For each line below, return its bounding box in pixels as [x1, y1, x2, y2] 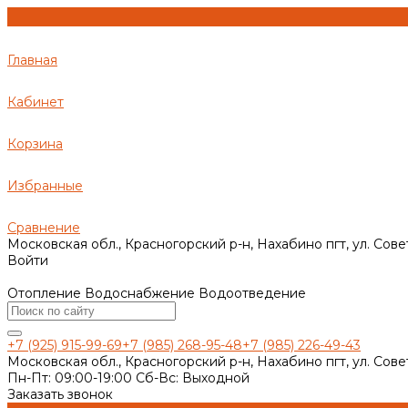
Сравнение [7, 219, 80, 236]
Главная [7, 52, 57, 68]
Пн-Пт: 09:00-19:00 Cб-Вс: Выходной [7, 370, 250, 386]
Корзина [7, 136, 63, 152]
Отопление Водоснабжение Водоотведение [7, 285, 306, 301]
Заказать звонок [7, 386, 113, 403]
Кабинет [7, 94, 64, 110]
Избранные [7, 178, 83, 194]
